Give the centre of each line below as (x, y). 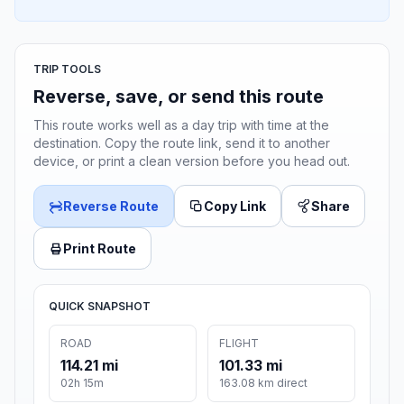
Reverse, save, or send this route (179, 97)
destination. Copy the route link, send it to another (182, 143)
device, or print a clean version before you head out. (192, 161)
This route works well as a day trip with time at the (181, 125)
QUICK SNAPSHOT (100, 307)
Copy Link (235, 207)
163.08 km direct (263, 383)
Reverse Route (111, 207)
